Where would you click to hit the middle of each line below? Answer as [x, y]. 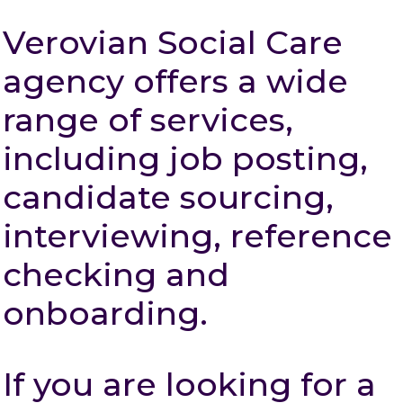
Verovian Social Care [173, 42]
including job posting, [185, 158]
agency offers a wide [175, 81]
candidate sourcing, [168, 197]
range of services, [148, 120]
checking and [116, 274]
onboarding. [105, 313]
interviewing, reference [197, 236]
